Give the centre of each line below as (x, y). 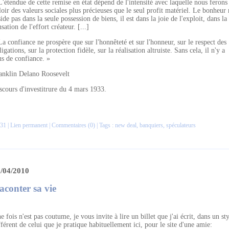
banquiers (151, 125)
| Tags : (105, 125)
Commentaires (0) (73, 125)
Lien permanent (29, 125)
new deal (126, 125)
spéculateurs (181, 125)
